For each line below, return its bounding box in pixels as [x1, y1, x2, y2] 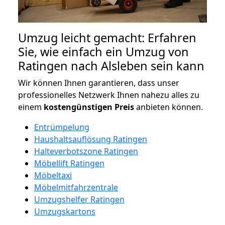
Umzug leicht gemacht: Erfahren [18, 29, 196, 46]
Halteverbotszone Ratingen [34, 145, 138, 157]
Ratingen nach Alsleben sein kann [18, 57, 204, 74]
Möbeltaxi [34, 169, 72, 181]
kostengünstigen [44, 101, 113, 113]
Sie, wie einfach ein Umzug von [18, 43, 189, 60]
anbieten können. [134, 101, 203, 113]
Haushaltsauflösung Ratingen [34, 133, 147, 145]
